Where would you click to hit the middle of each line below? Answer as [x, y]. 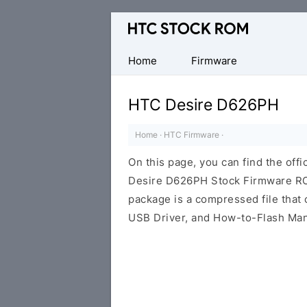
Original [131, 22]
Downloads [140, 77]
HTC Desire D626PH [204, 105]
